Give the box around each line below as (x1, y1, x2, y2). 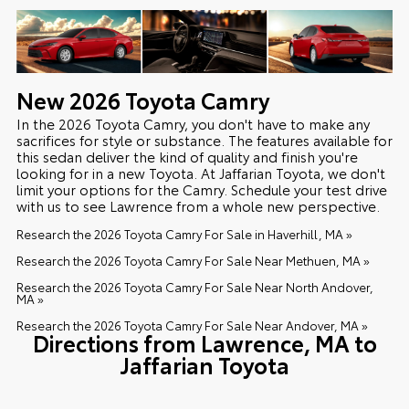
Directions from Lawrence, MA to (32, 326, 377, 358)
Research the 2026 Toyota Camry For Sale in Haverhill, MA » (16, 225, 352, 242)
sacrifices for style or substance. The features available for (16, 129, 393, 150)
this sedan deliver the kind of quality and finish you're (16, 145, 358, 166)
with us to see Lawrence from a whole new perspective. (16, 194, 380, 215)
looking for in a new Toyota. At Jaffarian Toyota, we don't (16, 162, 385, 183)
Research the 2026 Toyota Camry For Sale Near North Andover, (16, 278, 373, 295)
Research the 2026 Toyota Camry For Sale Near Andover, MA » (16, 316, 368, 333)
